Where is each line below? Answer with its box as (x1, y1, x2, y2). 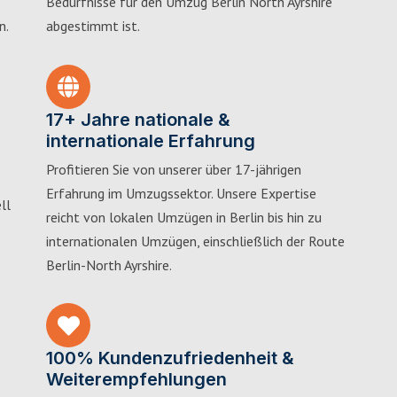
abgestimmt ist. (46, 17, 140, 35)
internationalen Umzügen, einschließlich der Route (46, 231, 345, 250)
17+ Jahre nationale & (46, 108, 230, 130)
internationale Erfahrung (46, 129, 255, 152)
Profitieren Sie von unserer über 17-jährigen (46, 160, 301, 178)
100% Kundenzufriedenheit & (46, 347, 294, 369)
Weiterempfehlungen (46, 369, 227, 390)
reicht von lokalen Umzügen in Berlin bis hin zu (46, 207, 322, 226)
